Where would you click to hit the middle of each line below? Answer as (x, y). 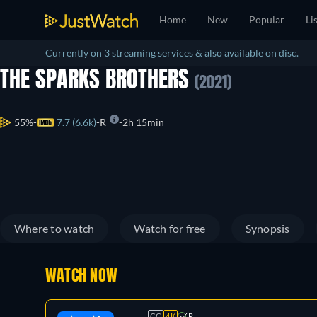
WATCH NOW (82, 277)
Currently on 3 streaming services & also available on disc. (172, 53)
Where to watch (54, 228)
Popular (267, 19)
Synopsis (267, 228)
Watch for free (170, 228)
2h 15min (143, 122)
